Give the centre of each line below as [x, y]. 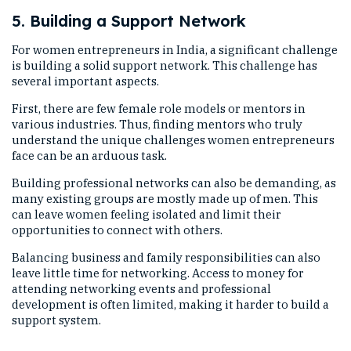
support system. [56, 320]
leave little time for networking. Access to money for [158, 273]
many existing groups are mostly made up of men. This [165, 199]
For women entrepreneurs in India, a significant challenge [175, 50]
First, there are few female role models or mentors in [159, 109]
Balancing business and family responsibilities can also [166, 257]
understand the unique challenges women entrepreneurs [173, 140]
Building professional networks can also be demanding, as [174, 183]
